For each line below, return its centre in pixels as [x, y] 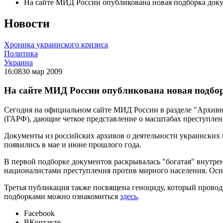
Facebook [39, 214]
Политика [21, 53]
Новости [27, 23]
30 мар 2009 [42, 71]
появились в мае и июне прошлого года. [73, 145]
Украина [18, 62]
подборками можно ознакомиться [62, 197]
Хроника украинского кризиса [56, 44]
